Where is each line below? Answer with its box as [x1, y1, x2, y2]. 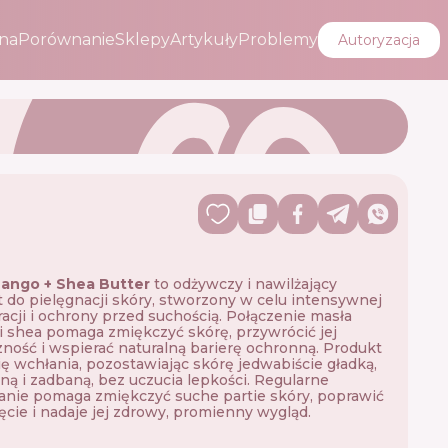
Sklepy [115, 30, 170, 49]
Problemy [238, 30, 318, 49]
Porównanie [18, 30, 115, 49]
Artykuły [170, 30, 238, 49]
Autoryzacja [338, 31, 420, 49]
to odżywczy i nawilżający [149, 274, 337, 293]
